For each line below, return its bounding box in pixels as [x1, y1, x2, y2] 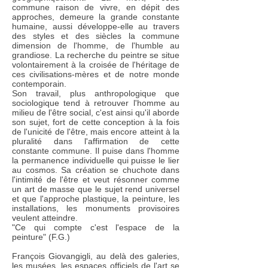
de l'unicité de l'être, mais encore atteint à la [12, 127, 179, 136]
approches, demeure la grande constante [12, 12, 179, 22]
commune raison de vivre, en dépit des [12, 2, 179, 12]
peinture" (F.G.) [12, 232, 70, 242]
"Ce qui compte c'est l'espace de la [12, 223, 179, 232]
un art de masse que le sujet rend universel [12, 184, 179, 194]
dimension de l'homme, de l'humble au [12, 41, 179, 50]
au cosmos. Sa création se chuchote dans [12, 165, 179, 175]
